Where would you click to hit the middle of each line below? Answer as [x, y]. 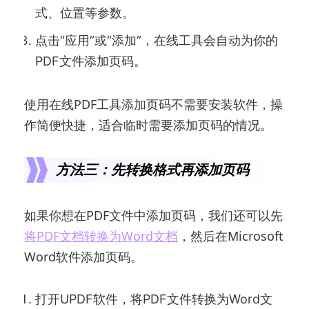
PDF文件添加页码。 [91, 61]
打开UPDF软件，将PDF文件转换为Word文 [154, 299]
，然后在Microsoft [231, 236]
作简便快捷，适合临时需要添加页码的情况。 [149, 124]
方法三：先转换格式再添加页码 [153, 169]
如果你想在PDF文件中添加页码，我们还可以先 [154, 215]
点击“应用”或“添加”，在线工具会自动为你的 [157, 40]
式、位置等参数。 [85, 12]
